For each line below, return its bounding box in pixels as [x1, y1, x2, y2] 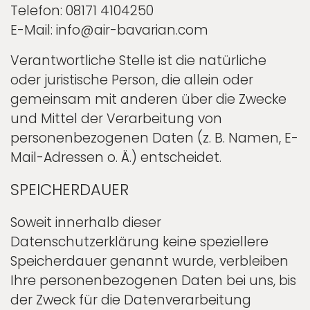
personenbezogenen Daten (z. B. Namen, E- [10, 128, 298, 147]
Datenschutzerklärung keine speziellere [10, 232, 268, 251]
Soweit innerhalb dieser [10, 212, 161, 232]
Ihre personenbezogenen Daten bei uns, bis [10, 271, 296, 290]
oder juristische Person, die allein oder [10, 70, 253, 89]
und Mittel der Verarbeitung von [10, 109, 222, 128]
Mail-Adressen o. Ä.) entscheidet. [10, 147, 221, 167]
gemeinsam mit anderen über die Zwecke [10, 89, 286, 109]
